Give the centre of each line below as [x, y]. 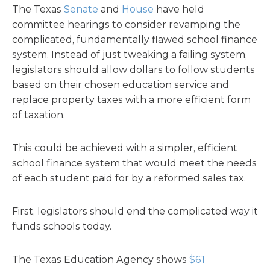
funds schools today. [62, 226]
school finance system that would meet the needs [134, 163]
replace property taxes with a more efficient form [131, 100]
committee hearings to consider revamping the [126, 24]
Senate [81, 9]
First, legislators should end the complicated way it [135, 211]
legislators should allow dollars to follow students [133, 70]
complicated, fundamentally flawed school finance [135, 39]
